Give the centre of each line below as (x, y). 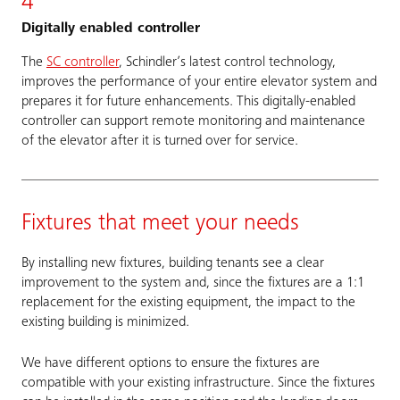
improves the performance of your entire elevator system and (199, 82)
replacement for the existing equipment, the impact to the (188, 302)
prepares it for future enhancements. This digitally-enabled (188, 101)
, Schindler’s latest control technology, (227, 62)
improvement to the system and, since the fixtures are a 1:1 (193, 283)
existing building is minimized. (105, 322)
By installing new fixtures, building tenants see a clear (173, 263)
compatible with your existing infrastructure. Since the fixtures (198, 383)
